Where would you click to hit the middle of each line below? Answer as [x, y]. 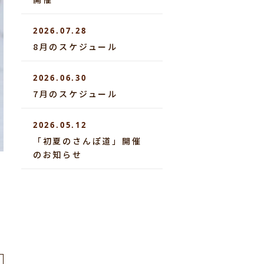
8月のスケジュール [75, 47]
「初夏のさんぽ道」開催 [87, 141]
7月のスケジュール [75, 94]
